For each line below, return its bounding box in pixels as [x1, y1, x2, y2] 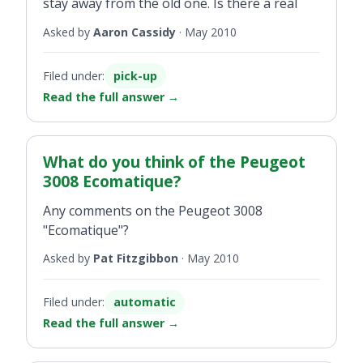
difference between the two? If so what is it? [43, 13, 308, 32]
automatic [113, 294, 177, 310]
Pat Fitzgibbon [93, 250, 178, 267]
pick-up [113, 67, 158, 83]
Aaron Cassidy [93, 23, 176, 40]
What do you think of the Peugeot [43, 150, 305, 173]
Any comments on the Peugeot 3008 [43, 201, 263, 220]
